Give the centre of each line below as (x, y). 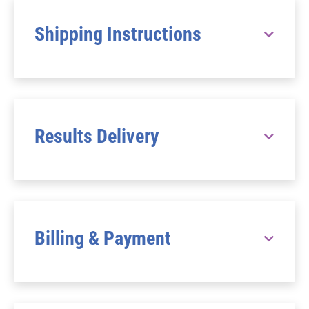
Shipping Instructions (118, 34)
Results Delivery (97, 136)
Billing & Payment (103, 238)
